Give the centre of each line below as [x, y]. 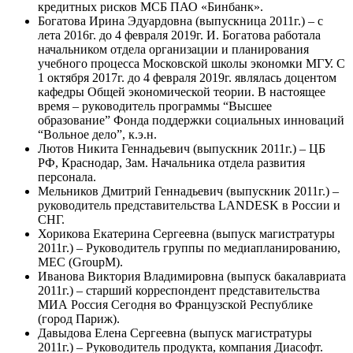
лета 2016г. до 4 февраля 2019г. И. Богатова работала [179, 35]
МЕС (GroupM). [80, 262]
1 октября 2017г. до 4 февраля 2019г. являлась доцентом [187, 77]
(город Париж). [79, 318]
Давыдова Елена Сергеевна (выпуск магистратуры [175, 333]
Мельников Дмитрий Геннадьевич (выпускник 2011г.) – [188, 191]
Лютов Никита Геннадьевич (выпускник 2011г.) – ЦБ [182, 148]
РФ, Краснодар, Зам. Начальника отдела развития [171, 162]
